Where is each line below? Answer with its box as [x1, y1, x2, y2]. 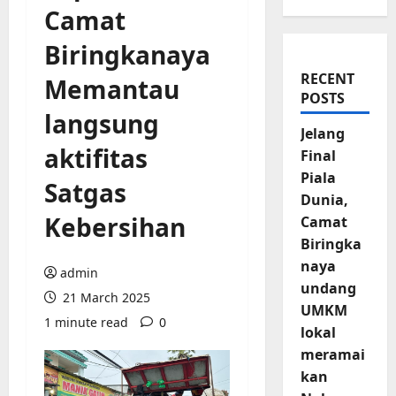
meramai [300, 345, 365, 365]
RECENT [300, 69, 354, 89]
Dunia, [300, 190, 348, 210]
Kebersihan [44, 210, 186, 245]
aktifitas [44, 141, 148, 176]
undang [300, 278, 356, 299]
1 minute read [44, 314, 128, 331]
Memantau [44, 72, 179, 107]
